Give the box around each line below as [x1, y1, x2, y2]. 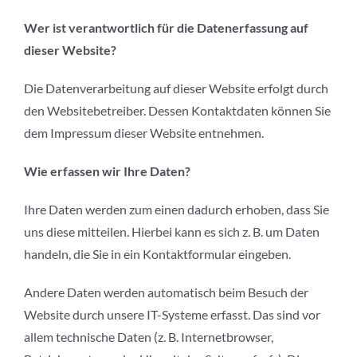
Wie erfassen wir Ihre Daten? [24, 163, 190, 179]
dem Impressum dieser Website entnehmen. [24, 125, 264, 141]
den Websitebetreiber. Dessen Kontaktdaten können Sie [24, 103, 331, 119]
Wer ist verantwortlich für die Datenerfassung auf [24, 20, 308, 36]
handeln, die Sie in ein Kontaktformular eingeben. [24, 246, 291, 262]
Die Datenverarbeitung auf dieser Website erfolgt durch [24, 80, 328, 96]
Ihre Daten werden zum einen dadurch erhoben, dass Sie [24, 202, 329, 218]
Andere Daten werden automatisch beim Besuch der [24, 284, 308, 300]
